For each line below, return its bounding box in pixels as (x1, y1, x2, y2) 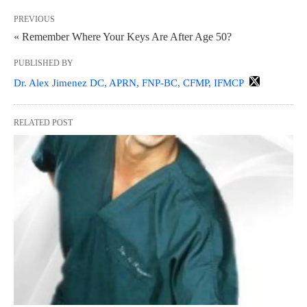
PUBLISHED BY (14, 58, 73, 68)
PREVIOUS (14, 14, 55, 24)
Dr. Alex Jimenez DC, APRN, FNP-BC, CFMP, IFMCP (14, 77, 243, 88)
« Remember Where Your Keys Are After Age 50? (14, 30, 232, 42)
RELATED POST (14, 117, 73, 127)
